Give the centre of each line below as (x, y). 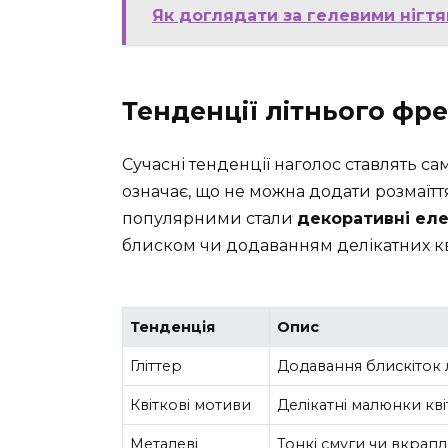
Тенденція (173, 327)
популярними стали (209, 218)
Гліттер (156, 366)
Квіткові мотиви (191, 405)
